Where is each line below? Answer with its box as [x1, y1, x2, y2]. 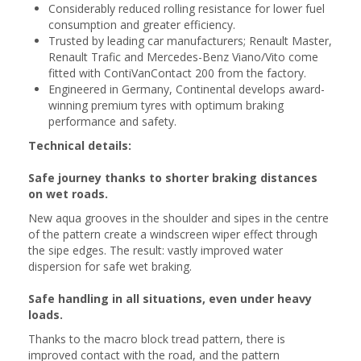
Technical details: [28, 138, 131, 153]
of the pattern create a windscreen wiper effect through [28, 226, 317, 242]
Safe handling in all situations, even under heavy [28, 291, 312, 306]
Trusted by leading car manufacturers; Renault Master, [48, 33, 332, 48]
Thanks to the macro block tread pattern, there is [28, 331, 285, 346]
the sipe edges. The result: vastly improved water [28, 243, 283, 258]
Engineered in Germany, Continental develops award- [48, 81, 325, 97]
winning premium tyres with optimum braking [48, 98, 284, 113]
